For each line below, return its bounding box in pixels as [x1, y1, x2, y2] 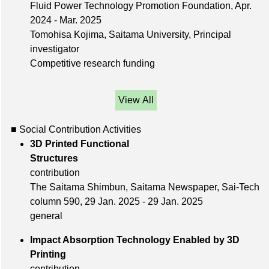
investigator [30, 44, 79, 55]
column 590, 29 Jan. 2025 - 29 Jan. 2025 [30, 196, 203, 207]
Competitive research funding [30, 58, 155, 69]
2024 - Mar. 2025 [30, 15, 101, 26]
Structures [30, 153, 222, 164]
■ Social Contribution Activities [11, 124, 141, 135]
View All [118, 95, 154, 106]
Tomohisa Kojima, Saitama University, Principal [30, 29, 231, 40]
